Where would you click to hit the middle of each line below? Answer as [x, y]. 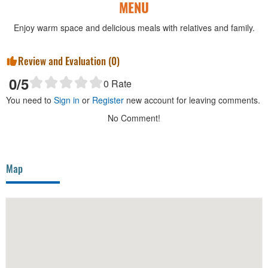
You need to [30, 100]
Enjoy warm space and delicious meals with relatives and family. [134, 28]
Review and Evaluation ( [65, 61]
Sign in [67, 100]
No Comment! [134, 118]
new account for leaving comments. [192, 100]
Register [108, 100]
